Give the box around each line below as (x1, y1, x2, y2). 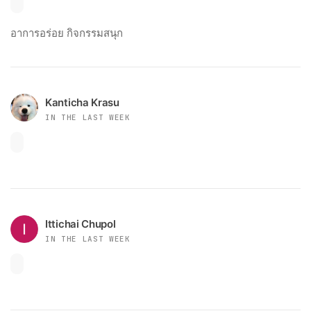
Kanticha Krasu (45, 95, 119, 109)
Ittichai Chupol (45, 217, 116, 230)
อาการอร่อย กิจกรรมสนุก (10, 26, 123, 40)
